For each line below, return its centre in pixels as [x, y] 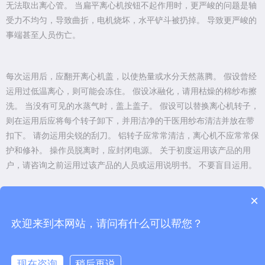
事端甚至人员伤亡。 [43, 35]
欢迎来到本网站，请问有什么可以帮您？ [107, 223]
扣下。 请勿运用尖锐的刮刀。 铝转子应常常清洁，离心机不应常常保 [132, 136]
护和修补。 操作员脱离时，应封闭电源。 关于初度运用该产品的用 [128, 151]
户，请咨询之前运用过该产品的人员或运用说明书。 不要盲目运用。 [131, 166]
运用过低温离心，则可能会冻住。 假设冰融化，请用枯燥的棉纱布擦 [131, 92]
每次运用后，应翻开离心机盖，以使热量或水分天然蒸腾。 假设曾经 [131, 77]
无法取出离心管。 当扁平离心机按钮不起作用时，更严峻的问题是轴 [131, 6]
